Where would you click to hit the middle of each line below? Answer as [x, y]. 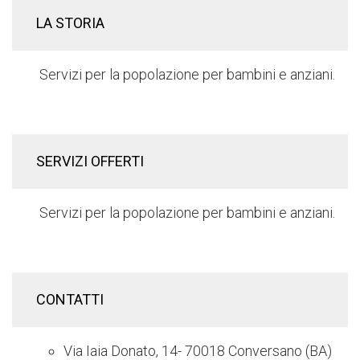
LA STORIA [72, 23]
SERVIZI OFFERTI [90, 162]
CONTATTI [72, 300]
